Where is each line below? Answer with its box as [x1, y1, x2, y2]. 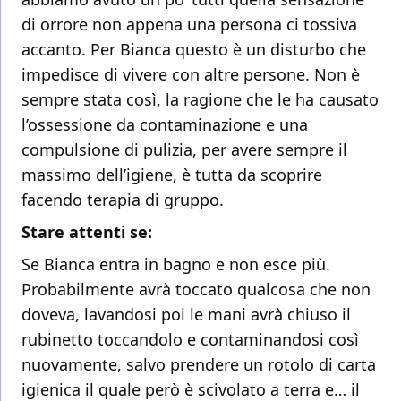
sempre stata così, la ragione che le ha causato [21, 89, 379, 111]
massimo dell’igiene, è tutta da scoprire [21, 164, 322, 186]
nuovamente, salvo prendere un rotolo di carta [21, 354, 376, 376]
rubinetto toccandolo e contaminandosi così [21, 328, 359, 351]
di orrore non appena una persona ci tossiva [21, 13, 357, 36]
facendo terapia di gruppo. [21, 189, 224, 211]
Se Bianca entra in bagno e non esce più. [21, 253, 330, 276]
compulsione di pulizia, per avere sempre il [21, 139, 347, 161]
